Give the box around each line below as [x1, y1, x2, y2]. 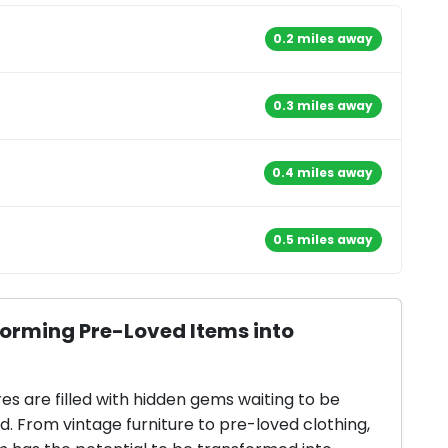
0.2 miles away [273, 29, 374, 47]
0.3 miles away [273, 96, 374, 114]
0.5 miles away [273, 230, 374, 248]
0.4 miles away [272, 163, 374, 181]
